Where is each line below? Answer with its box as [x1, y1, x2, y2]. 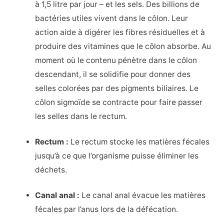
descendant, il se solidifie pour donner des [35, 69, 191, 79]
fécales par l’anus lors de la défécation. [35, 204, 178, 214]
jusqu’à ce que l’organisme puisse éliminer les [35, 150, 199, 160]
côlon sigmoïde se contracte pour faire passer [35, 97, 203, 107]
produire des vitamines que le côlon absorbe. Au [35, 41, 211, 51]
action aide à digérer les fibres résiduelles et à [35, 27, 205, 37]
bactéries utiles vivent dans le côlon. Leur [35, 13, 188, 23]
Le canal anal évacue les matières [79, 190, 206, 200]
